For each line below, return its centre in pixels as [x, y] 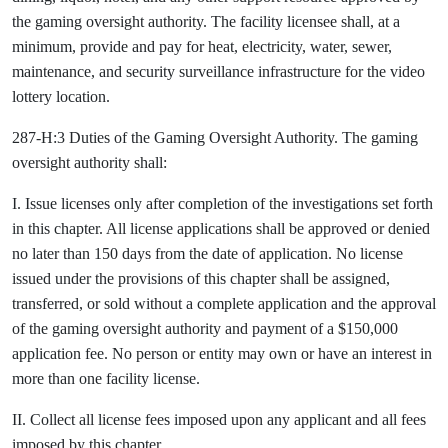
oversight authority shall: [89, 162]
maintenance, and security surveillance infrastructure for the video [218, 71]
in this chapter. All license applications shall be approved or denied [221, 228]
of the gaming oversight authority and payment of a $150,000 [205, 328]
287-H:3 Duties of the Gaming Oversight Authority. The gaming [215, 137]
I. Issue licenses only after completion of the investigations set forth [222, 203]
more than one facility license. [106, 378]
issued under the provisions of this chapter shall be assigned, [201, 278]
